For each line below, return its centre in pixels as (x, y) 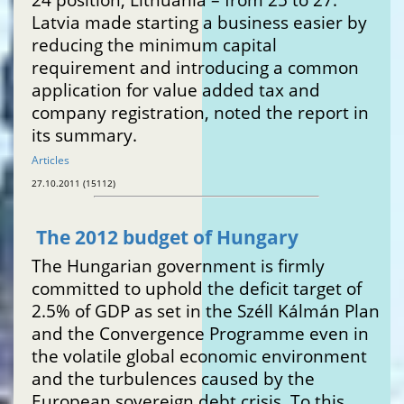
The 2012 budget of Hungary (167, 238)
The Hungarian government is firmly (178, 266)
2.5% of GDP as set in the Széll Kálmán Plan (206, 311)
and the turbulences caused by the (173, 379)
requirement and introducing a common (195, 68)
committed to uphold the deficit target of (197, 289)
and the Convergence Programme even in (200, 334)
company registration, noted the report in (200, 113)
